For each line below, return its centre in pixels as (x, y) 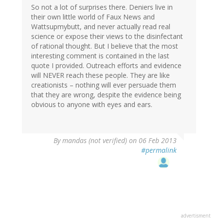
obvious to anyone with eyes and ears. (92, 105)
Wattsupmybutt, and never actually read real (101, 27)
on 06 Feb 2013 (152, 141)
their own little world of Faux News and (93, 17)
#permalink (159, 150)
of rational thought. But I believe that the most (105, 46)
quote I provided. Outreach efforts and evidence (106, 66)
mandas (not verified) (95, 141)
